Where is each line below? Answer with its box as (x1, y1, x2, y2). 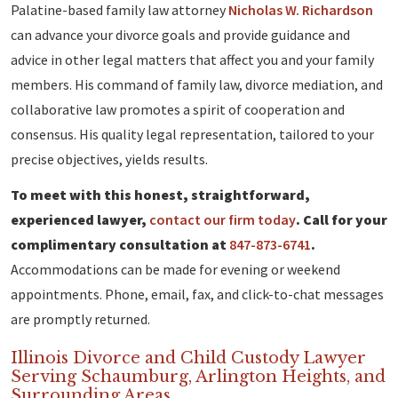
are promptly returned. (11, 310, 150, 329)
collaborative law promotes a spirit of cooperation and (11, 100, 345, 119)
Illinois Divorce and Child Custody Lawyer (11, 348, 366, 369)
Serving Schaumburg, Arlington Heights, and (11, 367, 386, 387)
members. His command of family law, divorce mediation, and (11, 76, 383, 94)
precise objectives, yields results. (11, 150, 208, 169)
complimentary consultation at (11, 235, 229, 254)
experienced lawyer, (11, 211, 149, 229)
